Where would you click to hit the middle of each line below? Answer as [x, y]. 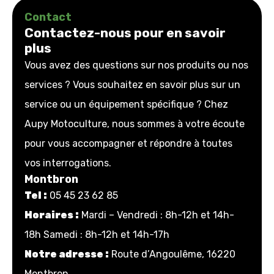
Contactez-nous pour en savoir [125, 33]
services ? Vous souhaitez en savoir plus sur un [132, 85]
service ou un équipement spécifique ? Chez [126, 104]
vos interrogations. [68, 163]
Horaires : [52, 215]
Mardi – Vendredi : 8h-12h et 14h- [157, 215]
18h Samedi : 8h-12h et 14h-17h [97, 235]
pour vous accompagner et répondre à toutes [128, 143]
